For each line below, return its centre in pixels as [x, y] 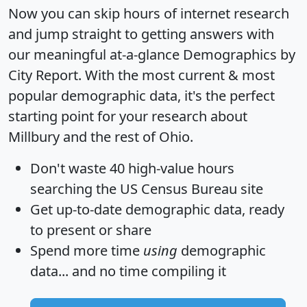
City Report [43, 75]
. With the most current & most [176, 75]
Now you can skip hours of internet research [149, 14]
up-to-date [89, 210]
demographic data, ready [203, 210]
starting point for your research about [128, 116]
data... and [65, 271]
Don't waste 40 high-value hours [132, 169]
